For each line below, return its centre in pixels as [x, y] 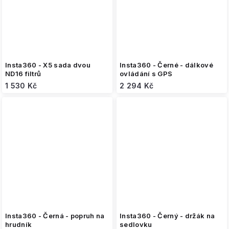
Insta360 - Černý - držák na [167, 216]
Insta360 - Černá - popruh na [55, 216]
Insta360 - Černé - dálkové [166, 65]
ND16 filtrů [23, 74]
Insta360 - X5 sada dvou [48, 65]
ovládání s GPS [146, 74]
